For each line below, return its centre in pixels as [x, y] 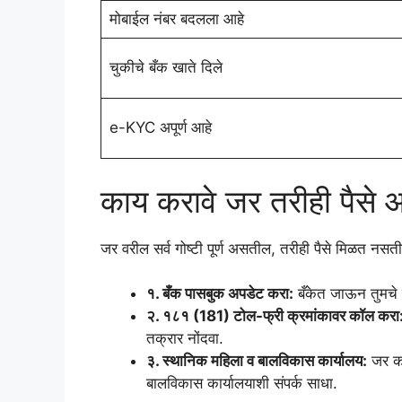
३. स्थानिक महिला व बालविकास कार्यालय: [257, 361]
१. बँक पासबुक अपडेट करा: [220, 294]
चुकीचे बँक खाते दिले [166, 68]
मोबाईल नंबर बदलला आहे [176, 19]
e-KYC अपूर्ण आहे [160, 128]
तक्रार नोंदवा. [185, 339]
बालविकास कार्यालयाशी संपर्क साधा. [242, 384]
